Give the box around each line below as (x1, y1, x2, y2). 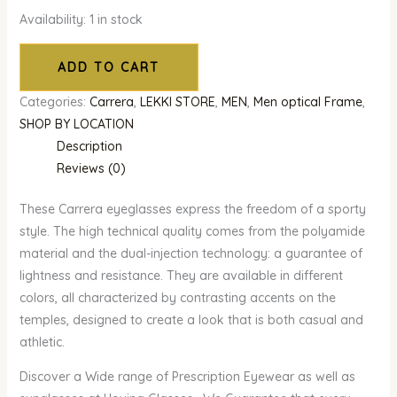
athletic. (19, 334, 65, 351)
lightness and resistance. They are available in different (19, 268, 343, 284)
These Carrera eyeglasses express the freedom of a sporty (19, 201, 366, 218)
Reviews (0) (56, 160, 126, 177)
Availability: (19, 12, 86, 28)
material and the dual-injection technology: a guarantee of (19, 245, 362, 262)
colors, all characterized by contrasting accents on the (19, 290, 336, 307)
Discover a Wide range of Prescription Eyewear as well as (19, 369, 355, 385)
